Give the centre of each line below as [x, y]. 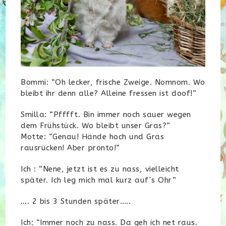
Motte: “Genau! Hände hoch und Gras [93, 137]
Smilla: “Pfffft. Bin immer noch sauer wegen [106, 115]
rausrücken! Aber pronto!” [70, 148]
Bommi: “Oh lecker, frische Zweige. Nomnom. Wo [113, 82]
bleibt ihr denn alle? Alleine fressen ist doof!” [109, 94]
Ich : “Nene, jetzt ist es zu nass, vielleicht [100, 169]
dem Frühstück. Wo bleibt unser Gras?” [96, 126]
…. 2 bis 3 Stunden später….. [76, 202]
